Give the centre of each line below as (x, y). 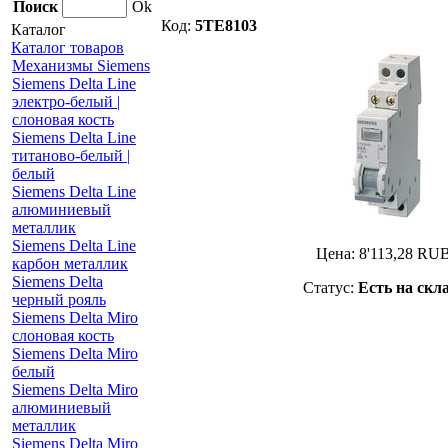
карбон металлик (70, 263)
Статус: (330, 287)
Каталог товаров (67, 47)
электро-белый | (66, 101)
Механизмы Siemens (81, 65)
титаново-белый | (71, 155)
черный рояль (59, 299)
